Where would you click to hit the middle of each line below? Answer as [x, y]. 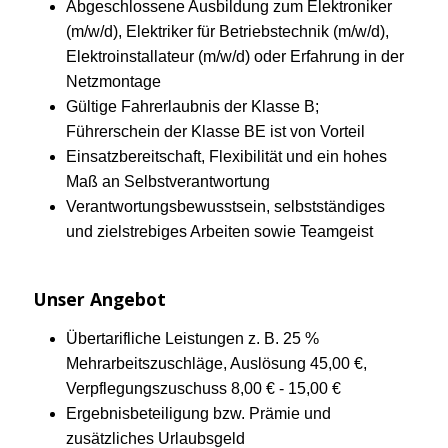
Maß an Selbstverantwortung [168, 181]
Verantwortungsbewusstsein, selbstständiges [225, 206]
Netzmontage [113, 81]
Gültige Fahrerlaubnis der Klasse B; [192, 106]
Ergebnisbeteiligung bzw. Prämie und [198, 414]
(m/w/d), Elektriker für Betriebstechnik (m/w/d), [227, 31]
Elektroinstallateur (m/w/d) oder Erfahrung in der [235, 56]
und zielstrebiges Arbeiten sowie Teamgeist [219, 231]
